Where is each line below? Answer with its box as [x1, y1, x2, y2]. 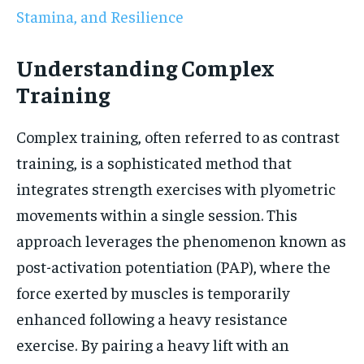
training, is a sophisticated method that [16, 152, 292, 173]
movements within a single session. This [16, 204, 297, 225]
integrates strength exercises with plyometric [16, 178, 336, 199]
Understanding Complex [16, 53, 274, 82]
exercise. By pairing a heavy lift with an [16, 334, 289, 355]
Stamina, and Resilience [16, 6, 184, 27]
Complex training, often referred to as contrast [16, 126, 340, 147]
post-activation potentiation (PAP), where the [16, 256, 331, 277]
